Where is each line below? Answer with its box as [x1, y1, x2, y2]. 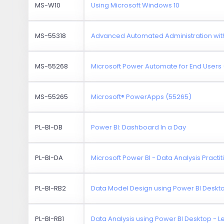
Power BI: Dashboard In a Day [91, 122, 186, 132]
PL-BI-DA [35, 152, 63, 162]
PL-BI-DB [35, 122, 63, 132]
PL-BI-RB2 [35, 183, 66, 193]
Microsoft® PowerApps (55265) [91, 91, 192, 101]
